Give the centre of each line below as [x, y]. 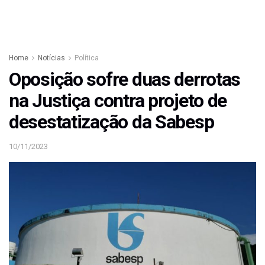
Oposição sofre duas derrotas [125, 80]
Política [87, 58]
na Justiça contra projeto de [118, 101]
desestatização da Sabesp [112, 122]
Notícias [51, 58]
